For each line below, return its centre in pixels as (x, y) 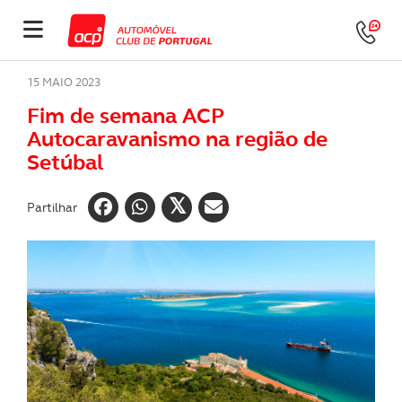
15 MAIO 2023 (64, 82)
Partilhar (52, 207)
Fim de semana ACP (126, 116)
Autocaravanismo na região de (177, 139)
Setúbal (65, 162)
